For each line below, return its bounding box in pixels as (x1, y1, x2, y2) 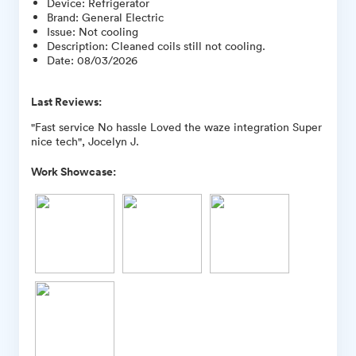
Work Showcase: (31, 163, 116, 180)
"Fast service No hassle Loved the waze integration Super (31, 118, 322, 134)
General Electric (82, 9, 164, 25)
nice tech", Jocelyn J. (31, 133, 139, 149)
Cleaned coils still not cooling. (111, 37, 265, 53)
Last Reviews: (31, 93, 102, 110)
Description (47, 37, 105, 53)
